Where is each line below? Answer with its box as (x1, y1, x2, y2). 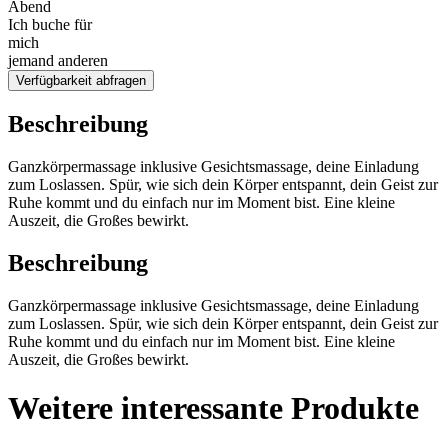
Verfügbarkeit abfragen (16, 73, 146, 89)
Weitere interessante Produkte (8, 390, 419, 427)
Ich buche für (8, 16, 92, 34)
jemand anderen (8, 52, 108, 70)
